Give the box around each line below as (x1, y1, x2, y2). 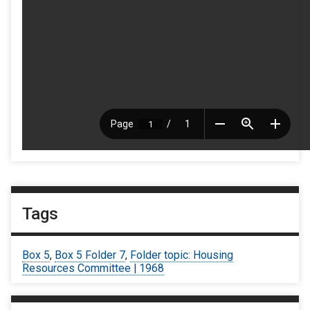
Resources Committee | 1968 (22, 261, 164, 275)
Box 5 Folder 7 (55, 248, 125, 262)
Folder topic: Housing (130, 248, 233, 262)
